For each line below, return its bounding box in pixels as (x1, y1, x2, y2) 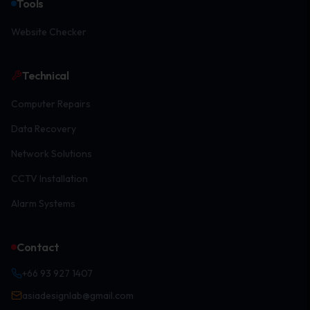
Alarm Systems (11, 197, 75, 210)
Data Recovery (11, 122, 76, 135)
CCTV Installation (11, 172, 88, 185)
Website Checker (11, 26, 86, 38)
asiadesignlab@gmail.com (22, 289, 134, 302)
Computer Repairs (11, 98, 91, 110)
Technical (22, 69, 69, 82)
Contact (17, 240, 60, 254)
